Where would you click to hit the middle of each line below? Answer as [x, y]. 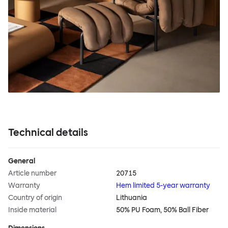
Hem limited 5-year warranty [163, 186]
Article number [32, 174]
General [22, 161]
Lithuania [132, 198]
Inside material [32, 210]
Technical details [48, 133]
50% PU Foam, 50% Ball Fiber [162, 210]
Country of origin [35, 198]
